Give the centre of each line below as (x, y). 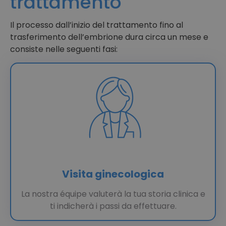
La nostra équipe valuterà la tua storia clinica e (113, 194)
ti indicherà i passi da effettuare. (113, 206)
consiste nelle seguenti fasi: (64, 49)
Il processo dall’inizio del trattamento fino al (97, 25)
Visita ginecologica (113, 174)
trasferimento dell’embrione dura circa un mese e (109, 37)
